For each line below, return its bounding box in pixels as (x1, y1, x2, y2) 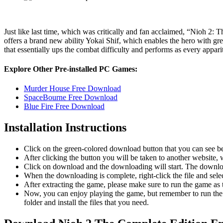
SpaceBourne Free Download (24, 93, 117, 102)
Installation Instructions (4, 121, 126, 134)
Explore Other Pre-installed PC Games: (4, 65, 137, 74)
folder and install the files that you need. (24, 198, 149, 207)
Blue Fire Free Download (24, 102, 105, 111)
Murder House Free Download (24, 84, 121, 93)
